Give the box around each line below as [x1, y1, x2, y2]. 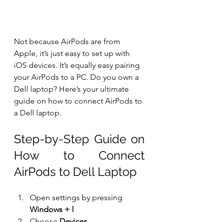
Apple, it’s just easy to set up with [14, 49, 132, 58]
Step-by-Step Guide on [14, 132, 145, 147]
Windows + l [30, 205, 74, 215]
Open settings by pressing [30, 193, 124, 203]
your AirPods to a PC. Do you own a [14, 72, 141, 82]
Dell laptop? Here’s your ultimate [14, 84, 131, 94]
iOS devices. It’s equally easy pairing [14, 60, 142, 70]
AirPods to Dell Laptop [14, 165, 137, 179]
